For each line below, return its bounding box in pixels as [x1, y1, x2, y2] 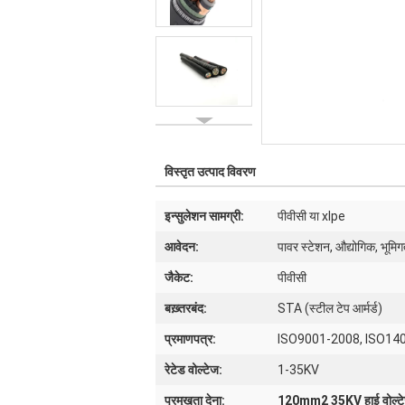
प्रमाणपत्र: [165, 332, 216, 346]
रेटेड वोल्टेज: [165, 363, 222, 377]
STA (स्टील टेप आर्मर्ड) [278, 301, 382, 316]
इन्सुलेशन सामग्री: [165, 209, 244, 223]
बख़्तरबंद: [165, 301, 207, 316]
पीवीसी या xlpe [278, 209, 345, 223]
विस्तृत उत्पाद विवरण [165, 165, 256, 179]
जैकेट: [165, 270, 193, 285]
